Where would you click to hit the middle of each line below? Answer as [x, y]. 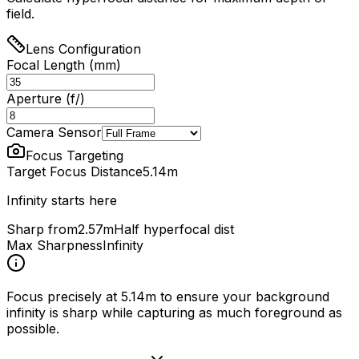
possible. [33, 328]
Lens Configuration [83, 48]
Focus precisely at [64, 296]
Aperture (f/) [46, 98]
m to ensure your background [237, 296]
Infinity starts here [62, 200]
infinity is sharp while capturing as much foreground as [174, 312]
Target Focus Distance [75, 171]
